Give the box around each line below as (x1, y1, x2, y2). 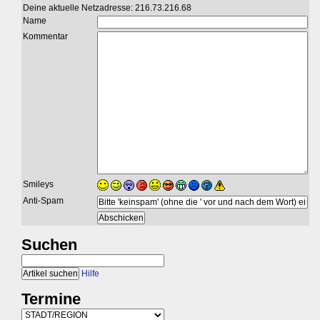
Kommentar (23, 31, 68, 42)
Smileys (23, 179, 54, 190)
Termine (21, 290, 81, 309)
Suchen (21, 236, 77, 254)
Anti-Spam (23, 196, 64, 206)
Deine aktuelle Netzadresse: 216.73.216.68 (23, 3, 191, 14)
